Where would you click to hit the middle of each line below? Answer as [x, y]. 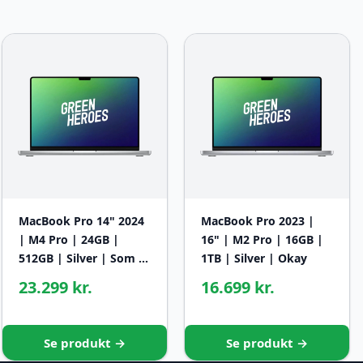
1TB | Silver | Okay [254, 258]
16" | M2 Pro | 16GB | [262, 240]
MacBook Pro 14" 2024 [81, 221]
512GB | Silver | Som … [83, 258]
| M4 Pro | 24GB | [69, 240]
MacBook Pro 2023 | [258, 221]
